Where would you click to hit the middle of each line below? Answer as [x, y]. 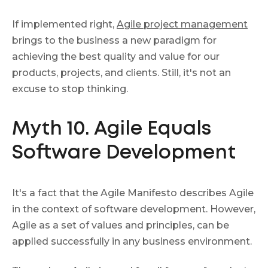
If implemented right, [64, 24]
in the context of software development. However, [134, 209]
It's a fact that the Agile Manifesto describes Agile [133, 193]
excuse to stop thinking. [70, 89]
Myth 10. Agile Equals [112, 129]
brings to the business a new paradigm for [114, 40]
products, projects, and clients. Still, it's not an [121, 72]
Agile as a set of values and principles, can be [121, 225]
